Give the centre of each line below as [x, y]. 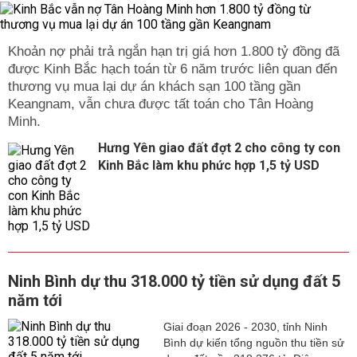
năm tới [35, 301]
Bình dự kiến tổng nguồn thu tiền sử [253, 343]
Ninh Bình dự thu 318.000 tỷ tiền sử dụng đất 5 [174, 282]
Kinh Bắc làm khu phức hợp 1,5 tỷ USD [209, 166]
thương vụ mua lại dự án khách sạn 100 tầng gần [154, 87]
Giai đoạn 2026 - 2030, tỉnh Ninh [245, 327]
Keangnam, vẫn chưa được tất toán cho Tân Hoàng [161, 104]
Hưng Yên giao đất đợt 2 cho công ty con [219, 148]
